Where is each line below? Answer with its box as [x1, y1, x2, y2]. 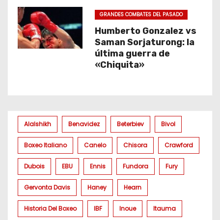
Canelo [84, 141, 106, 149]
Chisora [123, 141, 147, 149]
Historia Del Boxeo [24, 204, 77, 213]
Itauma [153, 204, 176, 213]
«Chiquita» [94, 59, 144, 70]
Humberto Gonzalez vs [94, 26, 196, 36]
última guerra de [94, 48, 170, 59]
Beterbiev [117, 120, 144, 128]
